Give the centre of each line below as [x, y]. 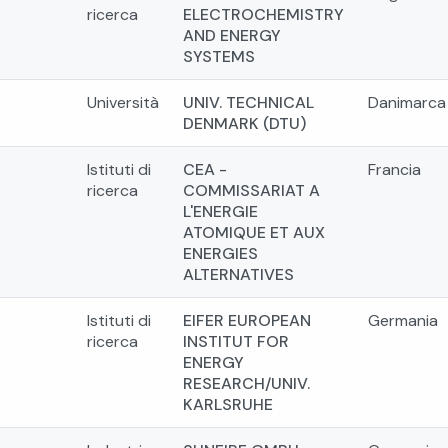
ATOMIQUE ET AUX [254, 232]
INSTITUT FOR [236, 341]
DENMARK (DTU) [244, 123]
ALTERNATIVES [238, 274]
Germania [403, 320]
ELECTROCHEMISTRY [263, 14]
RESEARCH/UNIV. [246, 383]
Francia [394, 169]
